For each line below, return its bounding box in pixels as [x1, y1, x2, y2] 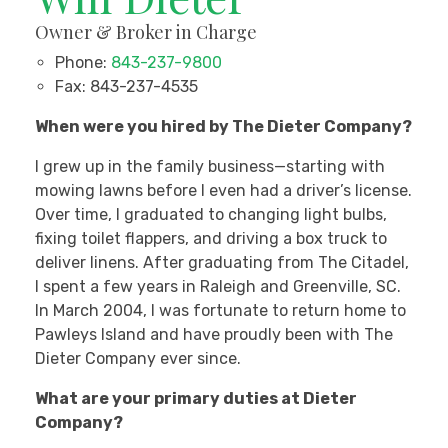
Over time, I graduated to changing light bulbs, [35, 205, 387, 225]
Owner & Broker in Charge [35, 20, 257, 45]
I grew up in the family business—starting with [35, 157, 385, 177]
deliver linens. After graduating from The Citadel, [35, 253, 409, 273]
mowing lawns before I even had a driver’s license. [35, 181, 412, 201]
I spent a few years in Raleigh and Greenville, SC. [35, 277, 401, 297]
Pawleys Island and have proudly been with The [35, 325, 393, 345]
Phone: [55, 53, 107, 73]
